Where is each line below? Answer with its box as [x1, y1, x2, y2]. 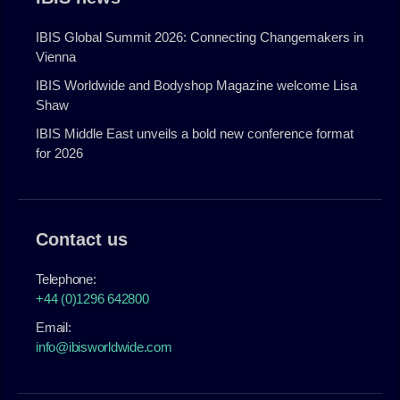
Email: [36, 319, 71, 335]
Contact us [36, 229, 129, 249]
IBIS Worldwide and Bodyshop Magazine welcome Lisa [36, 77, 358, 93]
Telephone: [36, 271, 96, 287]
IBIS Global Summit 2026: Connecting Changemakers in [36, 29, 364, 45]
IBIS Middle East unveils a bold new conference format [36, 125, 354, 141]
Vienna [36, 48, 77, 64]
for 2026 [36, 145, 84, 161]
